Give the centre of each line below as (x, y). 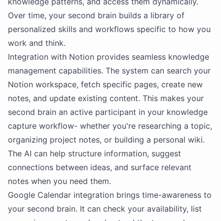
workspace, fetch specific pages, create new (118, 84)
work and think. (37, 43)
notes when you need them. (59, 181)
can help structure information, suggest (106, 153)
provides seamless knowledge (152, 57)
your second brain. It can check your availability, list (105, 209)
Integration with (38, 57)
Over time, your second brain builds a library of (96, 15)
